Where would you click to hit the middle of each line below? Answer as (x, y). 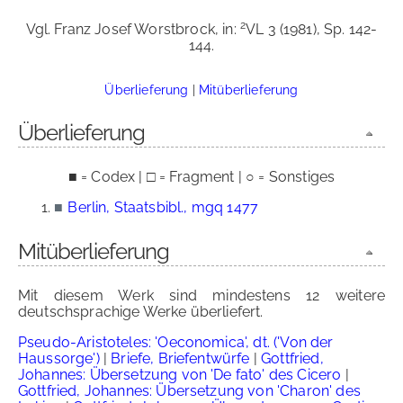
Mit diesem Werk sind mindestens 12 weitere (201, 296)
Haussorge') (59, 358)
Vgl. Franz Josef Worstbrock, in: (133, 29)
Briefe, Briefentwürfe (180, 358)
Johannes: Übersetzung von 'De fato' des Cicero (180, 375)
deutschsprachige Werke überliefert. (141, 312)
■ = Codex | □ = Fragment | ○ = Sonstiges (201, 177)
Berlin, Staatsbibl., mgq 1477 (163, 207)
